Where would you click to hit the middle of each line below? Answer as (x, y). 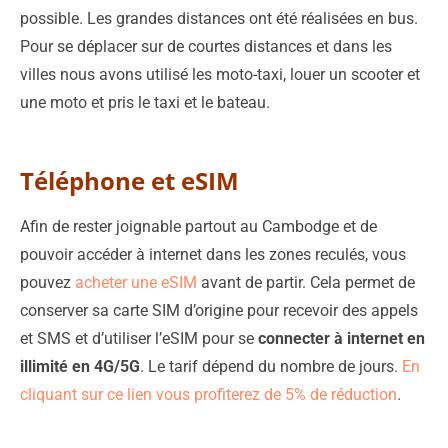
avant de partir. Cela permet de (306, 282)
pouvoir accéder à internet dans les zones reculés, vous (213, 254)
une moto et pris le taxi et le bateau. (145, 102)
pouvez (47, 282)
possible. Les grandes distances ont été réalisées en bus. (219, 18)
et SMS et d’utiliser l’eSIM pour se (139, 338)
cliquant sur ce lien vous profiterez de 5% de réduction (208, 394)
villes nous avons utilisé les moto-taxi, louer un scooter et (220, 74)
